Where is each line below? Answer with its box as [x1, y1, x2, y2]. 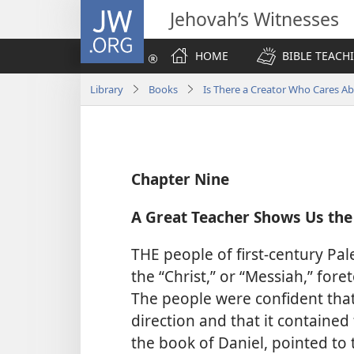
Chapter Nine [131, 168, 229, 190]
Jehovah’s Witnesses [170, 6, 339, 32]
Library [90, 81, 123, 96]
